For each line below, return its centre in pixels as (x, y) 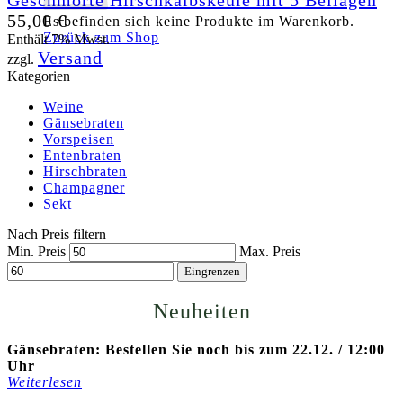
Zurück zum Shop (101, 37)
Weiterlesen (45, 381)
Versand (70, 58)
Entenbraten (82, 155)
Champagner (84, 188)
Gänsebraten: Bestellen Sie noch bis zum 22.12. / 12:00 (196, 349)
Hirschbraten (85, 171)
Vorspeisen (79, 139)
